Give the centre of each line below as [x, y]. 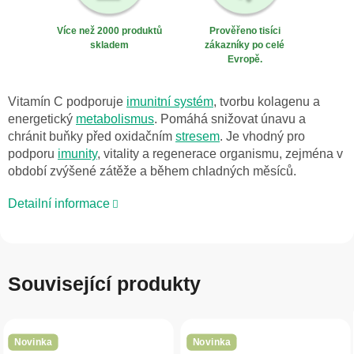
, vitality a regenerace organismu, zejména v [220, 153]
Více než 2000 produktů [109, 31]
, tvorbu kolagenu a [267, 101]
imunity [77, 153]
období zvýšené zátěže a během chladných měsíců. [152, 171]
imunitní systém [170, 101]
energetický [42, 119]
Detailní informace [59, 203]
